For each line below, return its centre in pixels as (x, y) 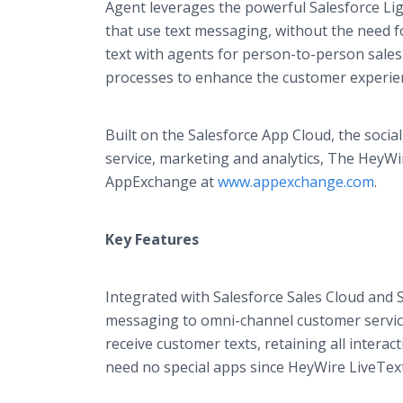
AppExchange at (161, 182)
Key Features (152, 239)
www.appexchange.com (296, 182)
